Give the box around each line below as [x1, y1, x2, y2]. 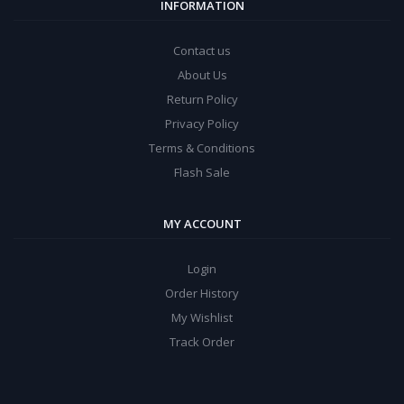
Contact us [173, 42, 231, 60]
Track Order [170, 334, 234, 351]
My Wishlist [171, 309, 233, 326]
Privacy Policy [165, 115, 239, 133]
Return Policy [166, 91, 238, 108]
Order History [165, 285, 239, 302]
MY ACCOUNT [162, 216, 242, 233]
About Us [177, 67, 227, 84]
